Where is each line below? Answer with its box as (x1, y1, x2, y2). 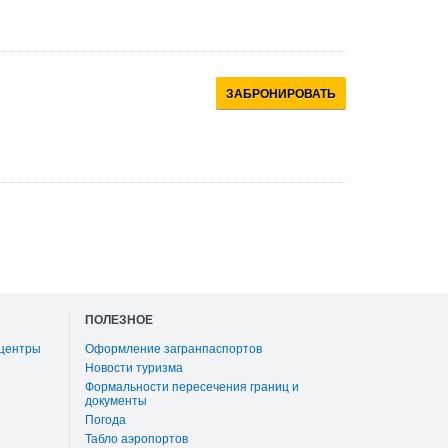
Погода (84, 413, 126, 427)
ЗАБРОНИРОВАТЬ (226, 87, 336, 101)
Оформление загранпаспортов (84, 342, 262, 356)
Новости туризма (84, 361, 183, 375)
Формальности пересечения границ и (84, 380, 299, 394)
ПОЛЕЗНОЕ (84, 313, 153, 327)
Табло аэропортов (84, 432, 188, 446)
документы (84, 394, 147, 408)
